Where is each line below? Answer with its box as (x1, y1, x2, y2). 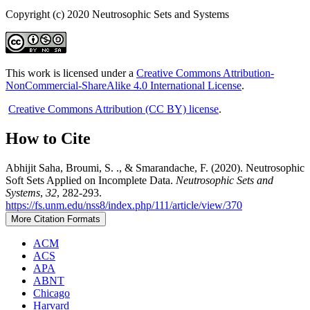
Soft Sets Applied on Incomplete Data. (6, 174, 176, 187)
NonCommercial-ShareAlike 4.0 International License (6, 80, 241, 92)
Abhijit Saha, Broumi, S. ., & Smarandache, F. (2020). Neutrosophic (6, 162, 304, 174)
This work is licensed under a (6, 67, 136, 80)
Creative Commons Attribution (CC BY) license (8, 103, 219, 116)
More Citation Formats (11, 214, 100, 225)
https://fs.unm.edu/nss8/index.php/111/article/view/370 (6, 199, 242, 212)
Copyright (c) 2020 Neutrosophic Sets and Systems (6, 8, 229, 21)
